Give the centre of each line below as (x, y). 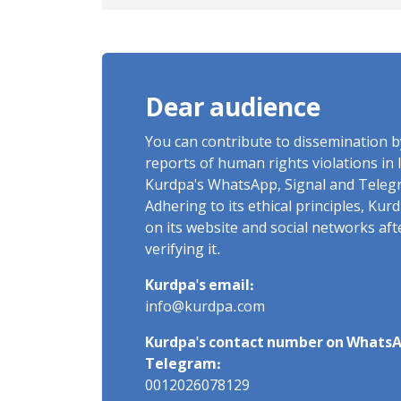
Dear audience (233, 111)
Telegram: (183, 366)
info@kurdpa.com (205, 308)
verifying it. (183, 251)
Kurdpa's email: (200, 287)
